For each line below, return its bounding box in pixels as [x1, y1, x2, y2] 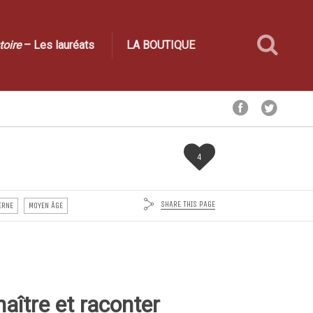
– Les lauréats [21, 38, 94, 52]
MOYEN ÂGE [28, 201, 63, 210]
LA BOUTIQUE [126, 38, 195, 52]
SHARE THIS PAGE [160, 198, 215, 209]
